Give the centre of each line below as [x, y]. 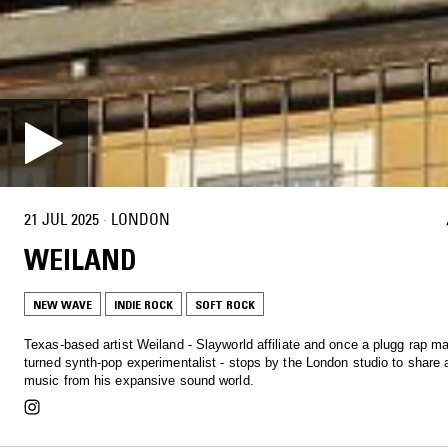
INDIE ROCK [143, 304]
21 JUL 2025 [61, 219]
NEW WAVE [62, 304]
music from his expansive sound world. [139, 380]
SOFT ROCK [225, 304]
